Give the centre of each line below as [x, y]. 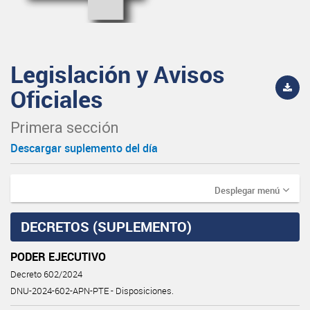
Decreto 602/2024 [46, 274]
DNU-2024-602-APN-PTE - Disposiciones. [92, 291]
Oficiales [57, 99]
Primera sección [64, 127]
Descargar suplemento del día [84, 148]
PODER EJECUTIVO [58, 256]
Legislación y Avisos [118, 74]
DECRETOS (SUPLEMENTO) [106, 226]
